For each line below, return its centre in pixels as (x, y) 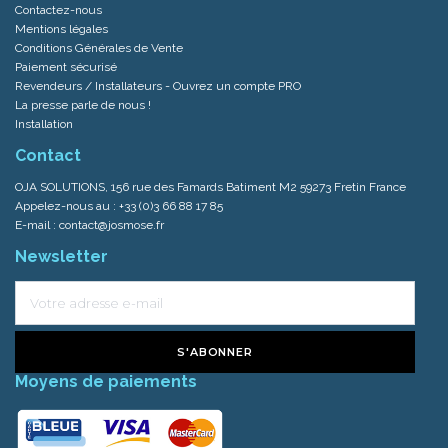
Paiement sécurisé (66, 66)
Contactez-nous (58, 9)
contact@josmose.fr (111, 224)
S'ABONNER (215, 351)
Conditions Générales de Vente (99, 47)
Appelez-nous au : (67, 205)
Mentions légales (61, 28)
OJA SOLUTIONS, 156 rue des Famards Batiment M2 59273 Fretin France (210, 186)
